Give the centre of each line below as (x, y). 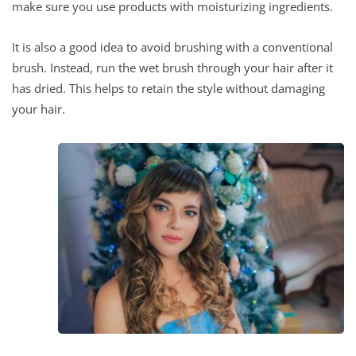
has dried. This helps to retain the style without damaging (168, 88)
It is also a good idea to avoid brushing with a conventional (172, 46)
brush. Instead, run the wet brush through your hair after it (172, 67)
